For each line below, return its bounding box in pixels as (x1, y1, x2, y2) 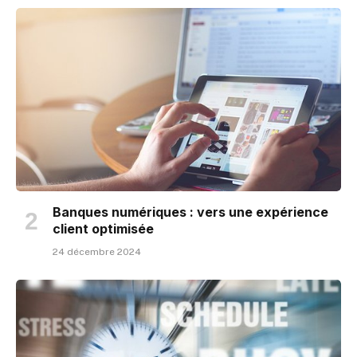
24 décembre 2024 (53, 245, 141, 257)
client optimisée (53, 220, 154, 237)
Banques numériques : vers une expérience (53, 203, 328, 220)
